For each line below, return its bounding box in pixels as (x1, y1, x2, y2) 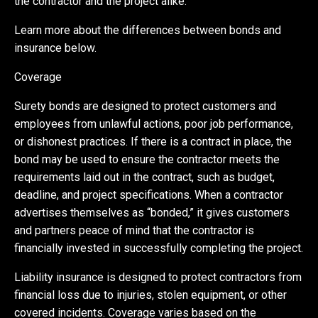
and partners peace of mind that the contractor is (14, 223, 255, 237)
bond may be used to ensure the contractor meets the (14, 152, 280, 166)
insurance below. (14, 40, 97, 55)
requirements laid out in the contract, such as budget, (14, 170, 275, 184)
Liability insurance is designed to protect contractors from (14, 270, 302, 284)
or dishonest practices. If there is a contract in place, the (14, 134, 292, 148)
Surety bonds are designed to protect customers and (14, 99, 277, 113)
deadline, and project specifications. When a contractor (14, 187, 284, 202)
